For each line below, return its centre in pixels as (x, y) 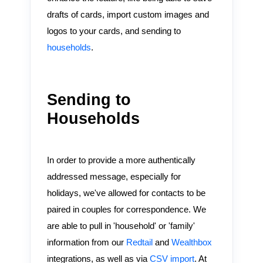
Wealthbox (191, 243)
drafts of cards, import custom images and (128, 14)
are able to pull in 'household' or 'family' (121, 226)
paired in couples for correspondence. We (126, 210)
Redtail (140, 243)
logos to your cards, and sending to (114, 31)
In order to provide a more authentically (121, 161)
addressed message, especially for (114, 177)
